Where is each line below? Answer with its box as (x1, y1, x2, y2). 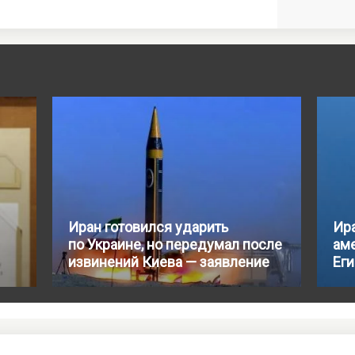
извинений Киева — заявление (68, 254, 269, 271)
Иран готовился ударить (68, 219, 228, 236)
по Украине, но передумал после (68, 236, 282, 254)
